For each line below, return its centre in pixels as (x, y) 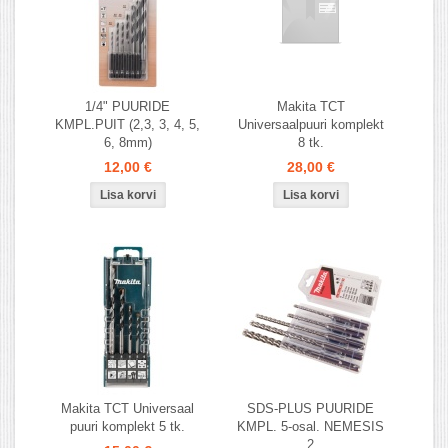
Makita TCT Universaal (127, 408)
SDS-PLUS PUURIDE (310, 408)
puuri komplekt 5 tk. (127, 426)
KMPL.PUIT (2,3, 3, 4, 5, (127, 124)
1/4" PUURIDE (127, 106)
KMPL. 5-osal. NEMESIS (310, 426)
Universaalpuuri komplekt (310, 124)
